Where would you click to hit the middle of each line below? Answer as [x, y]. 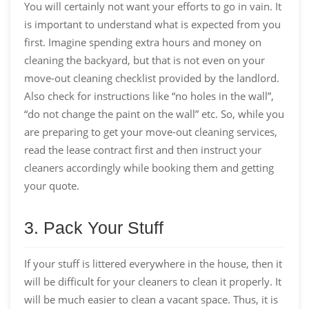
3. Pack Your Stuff [94, 227]
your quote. [52, 185]
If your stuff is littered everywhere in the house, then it [153, 263]
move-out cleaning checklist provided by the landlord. [152, 78]
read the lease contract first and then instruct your [143, 149]
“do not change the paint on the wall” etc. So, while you [154, 113]
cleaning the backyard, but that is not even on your [144, 60]
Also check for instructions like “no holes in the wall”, [149, 96]
